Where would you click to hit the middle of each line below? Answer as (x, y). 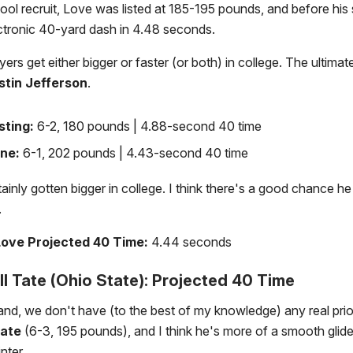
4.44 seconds (191, 242)
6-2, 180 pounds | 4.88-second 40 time (149, 126)
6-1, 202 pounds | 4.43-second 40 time (136, 153)
